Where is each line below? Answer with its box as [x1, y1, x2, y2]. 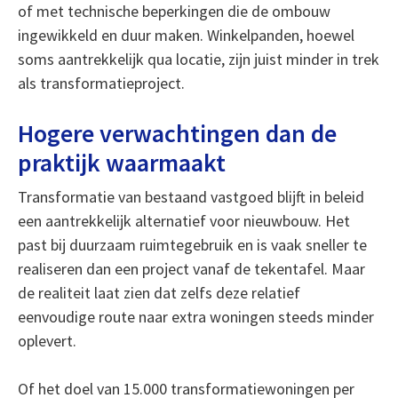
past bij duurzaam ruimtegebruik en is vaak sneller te [17, 235, 367, 255]
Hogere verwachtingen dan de [17, 117, 337, 149]
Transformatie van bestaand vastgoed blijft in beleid [17, 187, 364, 207]
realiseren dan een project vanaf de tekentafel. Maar [17, 259, 365, 279]
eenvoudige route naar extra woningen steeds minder [17, 306, 374, 327]
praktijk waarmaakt [17, 147, 226, 179]
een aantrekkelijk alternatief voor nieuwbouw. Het [17, 211, 350, 231]
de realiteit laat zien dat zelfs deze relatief [17, 283, 300, 303]
